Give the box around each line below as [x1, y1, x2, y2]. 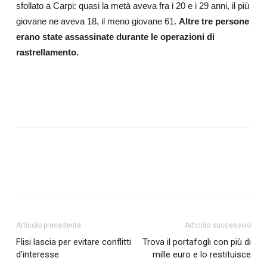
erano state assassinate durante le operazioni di [15, 31, 215, 42]
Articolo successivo [185, 221, 252, 229]
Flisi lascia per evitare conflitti [15, 236, 131, 247]
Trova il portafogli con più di [142, 236, 252, 247]
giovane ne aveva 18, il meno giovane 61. [15, 15, 179, 26]
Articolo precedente [15, 221, 81, 229]
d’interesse [15, 249, 59, 260]
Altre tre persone [178, 15, 249, 26]
